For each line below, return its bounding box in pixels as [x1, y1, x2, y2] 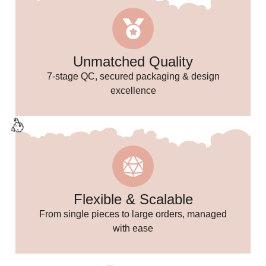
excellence [110, 85, 156, 96]
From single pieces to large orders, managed [39, 209, 227, 220]
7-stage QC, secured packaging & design [46, 71, 220, 82]
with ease [113, 223, 153, 234]
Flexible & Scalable [73, 191, 193, 208]
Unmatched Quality [73, 53, 193, 70]
